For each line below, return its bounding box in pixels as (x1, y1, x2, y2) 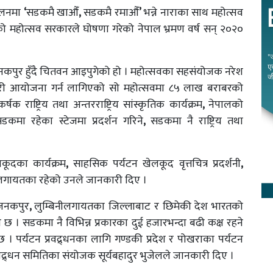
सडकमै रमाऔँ (83, 4, 139, 22)
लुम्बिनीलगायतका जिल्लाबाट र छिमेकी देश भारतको (34, 197, 243, 216)
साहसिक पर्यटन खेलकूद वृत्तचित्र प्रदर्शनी (73, 155, 241, 173)
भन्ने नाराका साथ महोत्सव (143, 4, 244, 22)
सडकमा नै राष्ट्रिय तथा (150, 112, 244, 130)
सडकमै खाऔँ (26, 4, 79, 22)
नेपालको (208, 96, 244, 114)
